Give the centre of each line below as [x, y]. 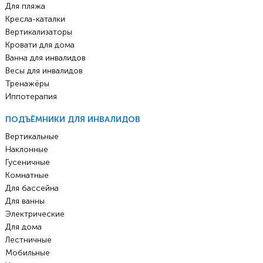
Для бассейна [32, 188]
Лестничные [28, 240]
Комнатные [27, 175]
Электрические [35, 214]
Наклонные [26, 149]
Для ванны [25, 201]
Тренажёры [27, 83]
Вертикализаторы [38, 32]
